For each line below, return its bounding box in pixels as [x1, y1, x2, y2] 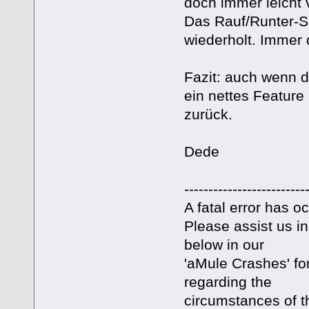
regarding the [183, 274, 272, 290]
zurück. [183, 106, 232, 123]
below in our [183, 237, 264, 253]
